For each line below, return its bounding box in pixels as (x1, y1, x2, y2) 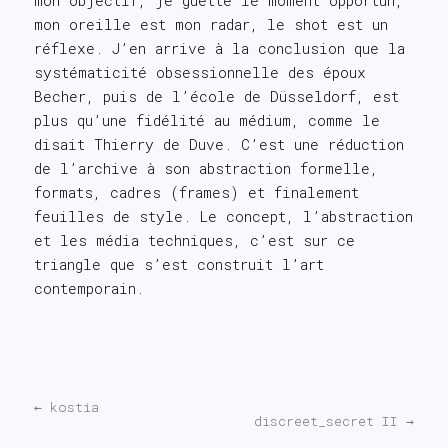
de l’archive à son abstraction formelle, (33, 158, 378, 178)
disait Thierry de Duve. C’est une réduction (33, 134, 404, 154)
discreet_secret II (254, 411, 407, 430)
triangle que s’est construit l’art (33, 254, 324, 274)
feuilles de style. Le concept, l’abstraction (33, 206, 413, 226)
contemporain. (33, 278, 144, 298)
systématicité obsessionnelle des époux (33, 62, 366, 82)
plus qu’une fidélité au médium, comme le (33, 110, 380, 130)
